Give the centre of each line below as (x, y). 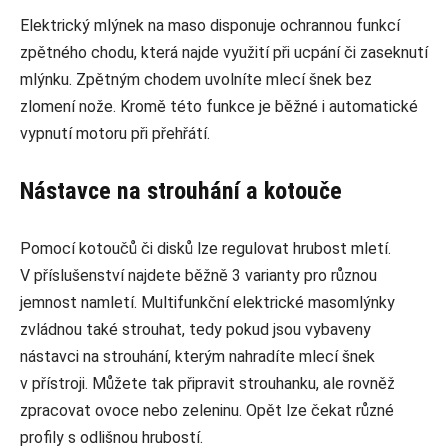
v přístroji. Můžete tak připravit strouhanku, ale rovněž (207, 384)
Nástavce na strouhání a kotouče (181, 191)
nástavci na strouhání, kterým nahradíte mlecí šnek (197, 357)
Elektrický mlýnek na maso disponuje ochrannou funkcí (210, 26)
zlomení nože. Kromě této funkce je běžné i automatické (219, 107)
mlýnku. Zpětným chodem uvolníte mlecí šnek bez (196, 80)
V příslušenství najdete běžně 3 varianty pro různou (198, 276)
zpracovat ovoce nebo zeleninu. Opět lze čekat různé (207, 411)
